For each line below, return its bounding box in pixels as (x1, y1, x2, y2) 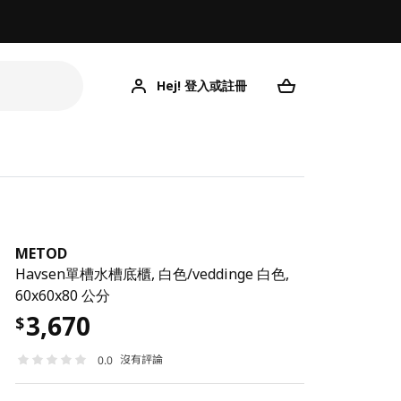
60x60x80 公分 (15, 286, 111, 305)
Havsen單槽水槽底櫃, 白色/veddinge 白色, (15, 264, 290, 284)
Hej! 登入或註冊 (157, 77, 248, 94)
